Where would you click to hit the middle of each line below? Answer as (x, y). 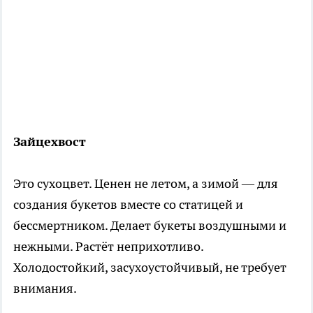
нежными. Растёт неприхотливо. (108, 246)
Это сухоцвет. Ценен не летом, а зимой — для (146, 183)
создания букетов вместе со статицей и (128, 204)
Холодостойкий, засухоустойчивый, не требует (150, 267)
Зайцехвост (50, 141)
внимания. (45, 288)
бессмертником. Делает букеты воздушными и (150, 225)
